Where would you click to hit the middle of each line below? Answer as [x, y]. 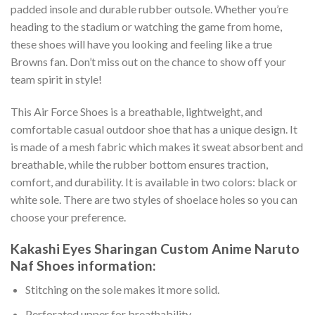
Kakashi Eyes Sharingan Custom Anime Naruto [155, 248]
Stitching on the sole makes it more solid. [122, 290]
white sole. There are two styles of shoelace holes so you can [154, 199]
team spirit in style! [56, 79]
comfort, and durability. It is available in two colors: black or [154, 181]
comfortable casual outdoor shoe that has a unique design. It [154, 129]
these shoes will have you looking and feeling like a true [141, 44]
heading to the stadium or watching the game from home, [146, 26]
